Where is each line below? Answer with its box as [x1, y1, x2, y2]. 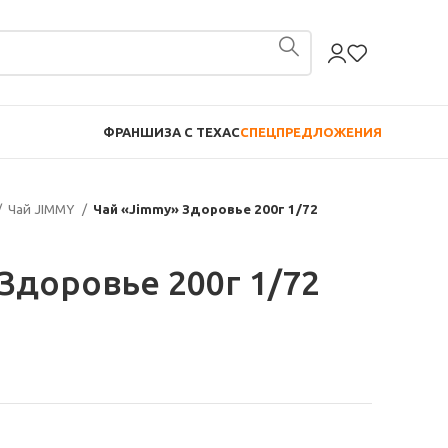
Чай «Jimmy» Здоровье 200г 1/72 [93, 202, 318, 217]
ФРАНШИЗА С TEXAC [103, 124, 240, 139]
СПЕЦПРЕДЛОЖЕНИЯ [240, 124, 382, 139]
